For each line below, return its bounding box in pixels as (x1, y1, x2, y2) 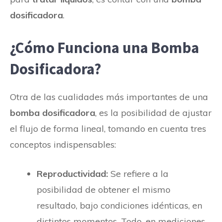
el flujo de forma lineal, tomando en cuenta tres (10, 122, 206, 134)
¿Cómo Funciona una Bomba (10, 37, 199, 57)
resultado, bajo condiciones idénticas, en (37, 199, 202, 211)
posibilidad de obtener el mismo (37, 183, 170, 195)
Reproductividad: (37, 167, 108, 179)
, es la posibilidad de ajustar (95, 107, 212, 118)
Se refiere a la (108, 167, 168, 179)
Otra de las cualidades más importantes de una (10, 91, 208, 103)
